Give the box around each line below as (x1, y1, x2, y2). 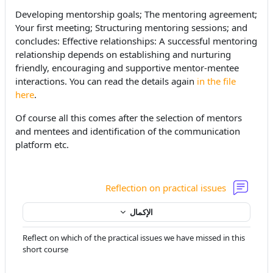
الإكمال (128, 206, 153, 218)
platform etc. (15, 138, 69, 151)
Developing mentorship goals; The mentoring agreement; (15, 8, 257, 21)
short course (23, 244, 68, 255)
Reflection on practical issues (105, 182, 226, 194)
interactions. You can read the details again (15, 75, 197, 88)
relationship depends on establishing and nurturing (15, 48, 231, 61)
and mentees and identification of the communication (15, 125, 240, 138)
